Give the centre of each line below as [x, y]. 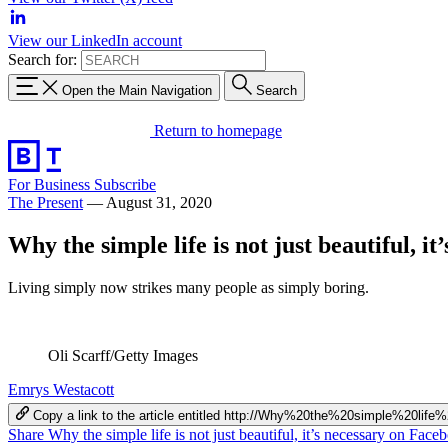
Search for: [42, 59]
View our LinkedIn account [95, 40]
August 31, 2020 [159, 202]
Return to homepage [218, 130]
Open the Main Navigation [137, 90]
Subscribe [125, 184]
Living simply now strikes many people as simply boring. [188, 287]
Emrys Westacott [61, 389]
